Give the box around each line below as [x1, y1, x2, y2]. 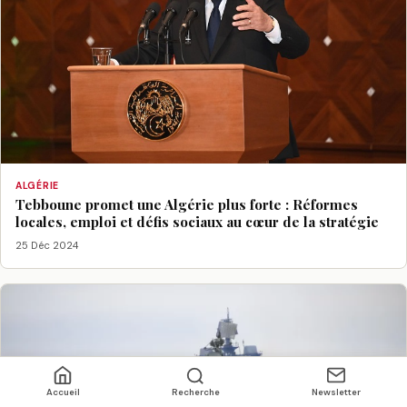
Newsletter [312, 386, 362, 398]
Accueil [45, 386, 80, 398]
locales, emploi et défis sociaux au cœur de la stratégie [15, 213, 379, 232]
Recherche [171, 386, 220, 398]
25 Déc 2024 [15, 238, 78, 252]
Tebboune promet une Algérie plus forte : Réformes [15, 195, 358, 214]
